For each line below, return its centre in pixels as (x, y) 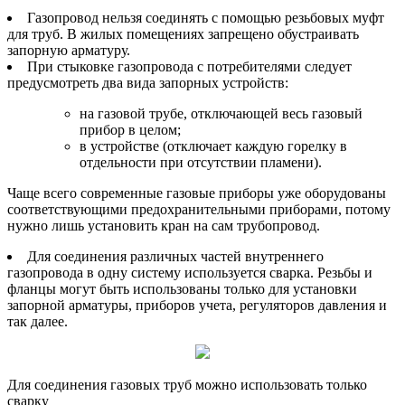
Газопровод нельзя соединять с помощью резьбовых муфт (206, 17)
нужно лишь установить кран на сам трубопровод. (164, 225)
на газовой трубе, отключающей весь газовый (221, 113)
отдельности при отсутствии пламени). (201, 162)
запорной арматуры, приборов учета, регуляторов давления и (197, 305)
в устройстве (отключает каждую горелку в (213, 146)
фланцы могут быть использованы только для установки (182, 288)
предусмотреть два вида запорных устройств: (148, 82)
